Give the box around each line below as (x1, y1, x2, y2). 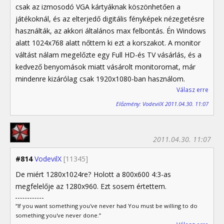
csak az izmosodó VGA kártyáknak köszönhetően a (15, 2, 180, 12)
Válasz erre (176, 85, 208, 94)
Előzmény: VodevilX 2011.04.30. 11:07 (116, 100, 208, 108)
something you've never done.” (15, 211, 101, 219)
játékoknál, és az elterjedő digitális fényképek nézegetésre (15, 14, 204, 24)
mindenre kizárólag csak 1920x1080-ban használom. (15, 74, 185, 84)
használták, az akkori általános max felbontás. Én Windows (15, 26, 206, 36)
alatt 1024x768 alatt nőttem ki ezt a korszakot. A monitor (15, 38, 200, 48)
